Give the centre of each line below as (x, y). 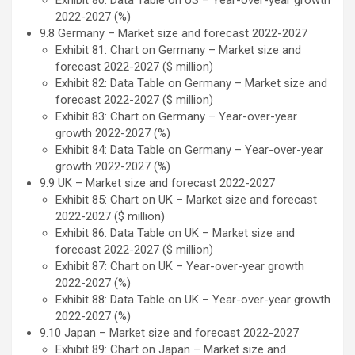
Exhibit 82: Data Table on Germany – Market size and (191, 84)
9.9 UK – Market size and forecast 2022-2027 (157, 183)
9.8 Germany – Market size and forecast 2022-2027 (174, 34)
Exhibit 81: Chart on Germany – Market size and (178, 50)
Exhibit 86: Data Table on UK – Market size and (175, 233)
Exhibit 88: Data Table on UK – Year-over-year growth (193, 300)
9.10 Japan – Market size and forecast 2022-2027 (169, 333)
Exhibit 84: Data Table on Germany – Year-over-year (189, 150)
